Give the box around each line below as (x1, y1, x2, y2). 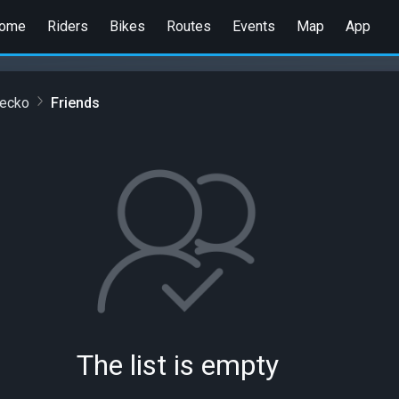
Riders (46, 17, 88, 35)
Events (232, 17, 275, 35)
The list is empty (76, 348, 279, 382)
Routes (166, 17, 211, 35)
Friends (51, 94, 100, 111)
